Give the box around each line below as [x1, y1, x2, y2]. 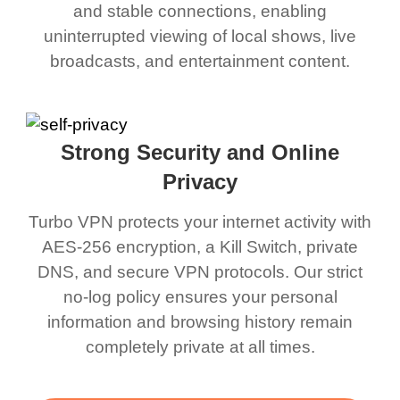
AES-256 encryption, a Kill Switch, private [42, 237, 358, 256]
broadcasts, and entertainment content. [50, 52, 350, 71]
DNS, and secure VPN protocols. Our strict [37, 262, 362, 281]
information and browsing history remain [47, 312, 353, 331]
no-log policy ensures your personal [62, 287, 337, 306]
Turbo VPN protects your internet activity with [29, 212, 371, 231]
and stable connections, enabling [73, 2, 327, 21]
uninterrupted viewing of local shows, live [44, 27, 356, 46]
